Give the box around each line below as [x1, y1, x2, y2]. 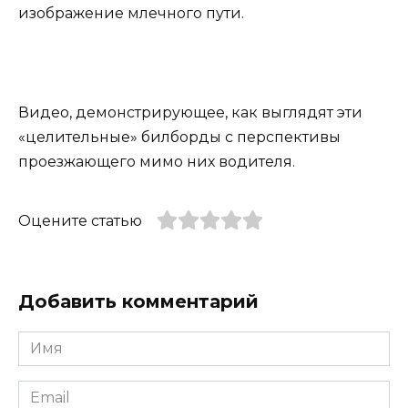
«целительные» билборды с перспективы [18, 127, 341, 146]
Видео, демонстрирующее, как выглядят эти [18, 103, 362, 121]
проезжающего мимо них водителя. [18, 152, 295, 170]
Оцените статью [18, 211, 142, 229]
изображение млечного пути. [18, 5, 244, 23]
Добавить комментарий [18, 290, 259, 312]
